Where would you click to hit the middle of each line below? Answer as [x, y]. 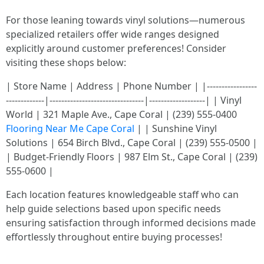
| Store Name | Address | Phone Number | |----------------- [131, 86]
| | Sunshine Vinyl [176, 128]
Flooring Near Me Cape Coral [70, 128]
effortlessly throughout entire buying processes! [114, 237]
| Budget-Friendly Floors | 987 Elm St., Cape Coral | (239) [132, 157]
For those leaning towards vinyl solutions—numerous [126, 20]
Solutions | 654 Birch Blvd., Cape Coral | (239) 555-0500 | [132, 143]
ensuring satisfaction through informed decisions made [131, 223]
